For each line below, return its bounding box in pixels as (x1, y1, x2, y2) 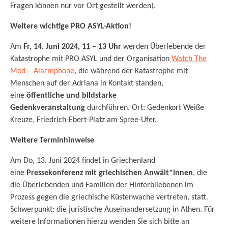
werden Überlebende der (121, 42, 206, 51)
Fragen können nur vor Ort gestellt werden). (10, 2, 156, 10)
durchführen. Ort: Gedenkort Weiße (87, 103, 204, 112)
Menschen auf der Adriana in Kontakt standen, (10, 79, 163, 88)
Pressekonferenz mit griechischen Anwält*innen (26, 168, 193, 177)
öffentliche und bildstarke (26, 91, 117, 100)
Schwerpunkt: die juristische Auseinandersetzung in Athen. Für (10, 205, 215, 214)
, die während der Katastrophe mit (74, 67, 188, 75)
